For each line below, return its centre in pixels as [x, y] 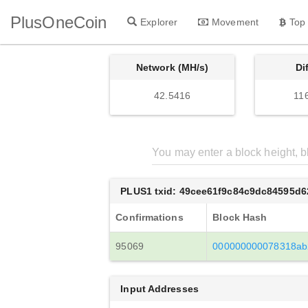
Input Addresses [159, 289]
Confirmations [150, 217]
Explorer [159, 22]
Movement [235, 22]
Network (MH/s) [172, 67]
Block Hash [240, 217]
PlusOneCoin [59, 22]
